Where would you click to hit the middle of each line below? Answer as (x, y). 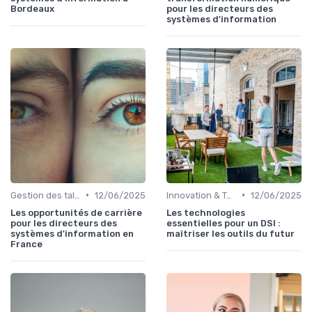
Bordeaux (32, 8)
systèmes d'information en (72, 233)
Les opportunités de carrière (76, 212)
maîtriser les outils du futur (231, 233)
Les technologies (206, 212)
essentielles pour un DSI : (224, 223)
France (26, 244)
